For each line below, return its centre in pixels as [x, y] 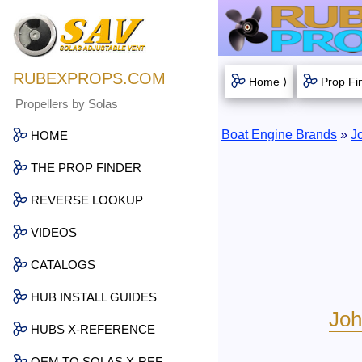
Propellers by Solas [67, 103]
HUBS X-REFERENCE [93, 329]
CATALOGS [63, 264]
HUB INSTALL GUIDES [94, 297]
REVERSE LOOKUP [87, 200]
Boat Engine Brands [279, 135]
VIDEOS [54, 232]
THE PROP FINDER [86, 167]
